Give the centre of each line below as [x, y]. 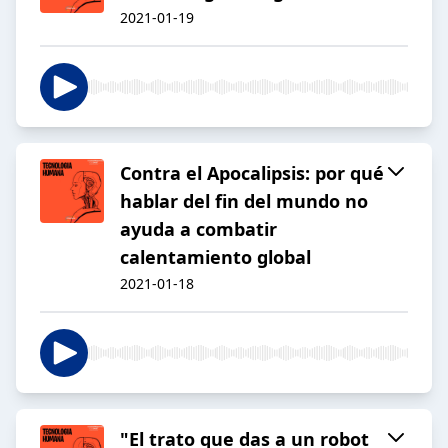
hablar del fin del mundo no [244, 201]
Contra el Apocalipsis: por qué [252, 173]
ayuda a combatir [198, 229]
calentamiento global [215, 257]
